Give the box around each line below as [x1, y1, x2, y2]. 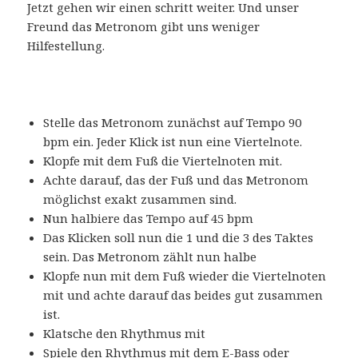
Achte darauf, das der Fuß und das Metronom [43, 171, 309, 188]
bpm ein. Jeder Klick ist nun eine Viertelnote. [43, 133, 303, 149]
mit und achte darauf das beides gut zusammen [43, 286, 324, 303]
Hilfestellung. [27, 37, 105, 54]
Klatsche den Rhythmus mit [43, 324, 206, 341]
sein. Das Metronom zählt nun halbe [43, 248, 257, 265]
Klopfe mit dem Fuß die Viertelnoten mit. [43, 152, 283, 169]
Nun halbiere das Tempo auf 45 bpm [43, 209, 254, 226]
